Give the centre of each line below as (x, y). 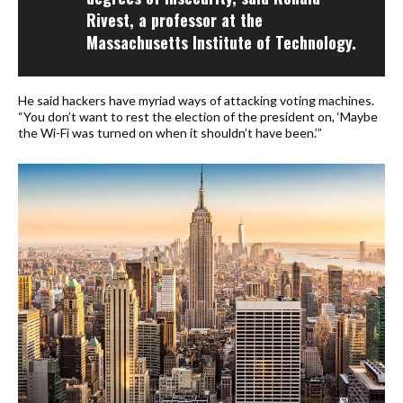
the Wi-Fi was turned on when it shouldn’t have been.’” (170, 132)
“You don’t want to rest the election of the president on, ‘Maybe (198, 116)
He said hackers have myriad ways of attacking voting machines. (196, 100)
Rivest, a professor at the (175, 19)
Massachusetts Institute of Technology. (221, 42)
